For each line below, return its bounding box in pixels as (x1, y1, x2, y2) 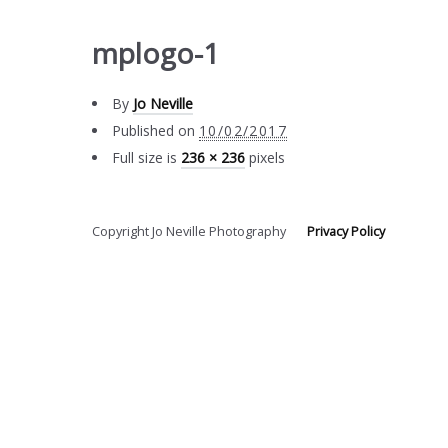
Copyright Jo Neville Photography (92, 223, 307, 240)
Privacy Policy (307, 223, 385, 240)
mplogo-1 (92, 34, 219, 72)
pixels (245, 148, 285, 167)
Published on (112, 121, 195, 140)
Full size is (112, 148, 181, 167)
